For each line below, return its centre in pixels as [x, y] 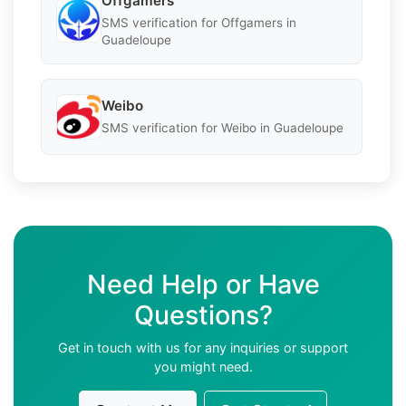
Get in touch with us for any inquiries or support [203, 347]
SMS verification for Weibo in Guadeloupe [222, 128]
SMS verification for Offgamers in [199, 22]
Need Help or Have [203, 284]
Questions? [203, 314]
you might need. [203, 366]
